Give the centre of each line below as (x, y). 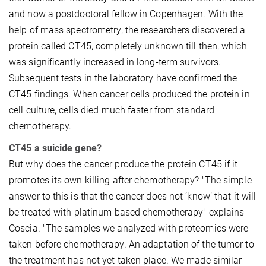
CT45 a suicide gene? (55, 148)
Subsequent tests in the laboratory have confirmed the (123, 78)
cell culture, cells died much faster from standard (112, 110)
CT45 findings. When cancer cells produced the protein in (129, 94)
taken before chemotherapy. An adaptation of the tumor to (132, 244)
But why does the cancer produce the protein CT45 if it (123, 164)
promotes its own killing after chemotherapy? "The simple (130, 180)
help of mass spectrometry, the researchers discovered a (127, 30)
